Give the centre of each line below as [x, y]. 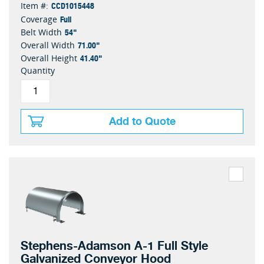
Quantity [38, 70]
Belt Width [41, 32]
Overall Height [49, 58]
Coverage [39, 19]
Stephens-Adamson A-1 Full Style [114, 246]
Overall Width [48, 45]
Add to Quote [142, 121]
